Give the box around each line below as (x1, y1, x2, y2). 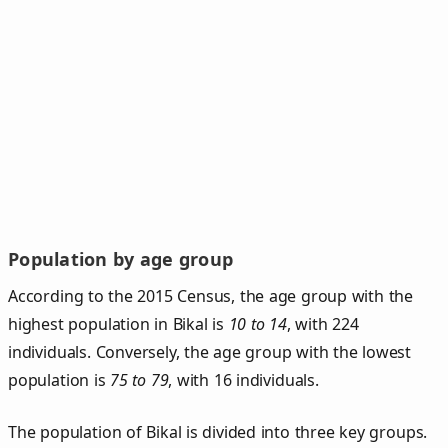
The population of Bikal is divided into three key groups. (8, 420, 428, 443)
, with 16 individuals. (168, 368, 319, 391)
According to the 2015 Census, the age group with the (8, 284, 414, 307)
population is (8, 368, 111, 391)
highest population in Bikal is (8, 312, 229, 335)
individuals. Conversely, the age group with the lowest (8, 340, 412, 363)
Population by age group (8, 247, 234, 272)
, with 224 (286, 312, 359, 335)
